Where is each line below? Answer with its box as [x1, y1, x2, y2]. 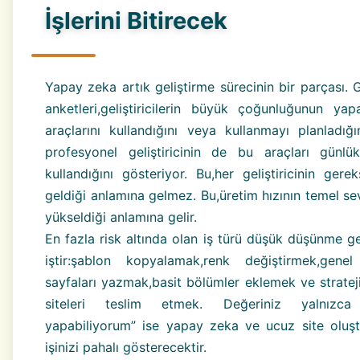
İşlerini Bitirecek [45, 6, 227, 35]
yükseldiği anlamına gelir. [45, 208, 197, 225]
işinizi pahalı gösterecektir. [45, 338, 207, 355]
